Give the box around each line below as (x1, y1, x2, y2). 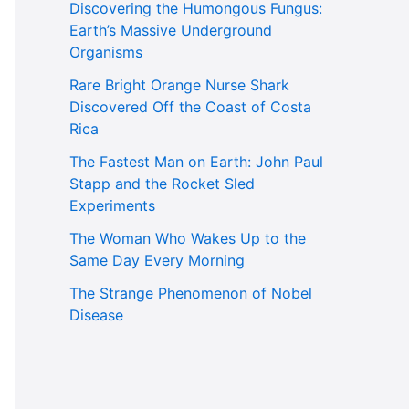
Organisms (69, 43, 142, 62)
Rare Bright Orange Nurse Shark (69, 76, 289, 95)
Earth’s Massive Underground (69, 21, 272, 40)
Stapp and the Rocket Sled (69, 174, 255, 194)
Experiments (69, 196, 155, 215)
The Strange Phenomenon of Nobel (69, 284, 312, 303)
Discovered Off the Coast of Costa (69, 98, 311, 117)
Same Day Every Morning (69, 251, 245, 270)
